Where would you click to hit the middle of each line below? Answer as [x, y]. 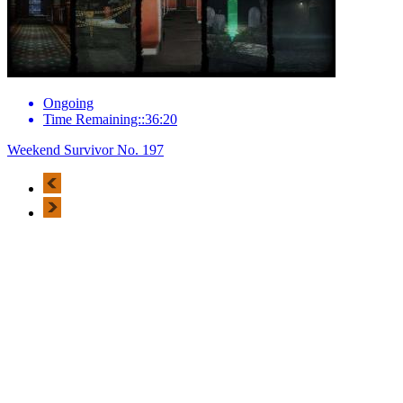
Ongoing [68, 103]
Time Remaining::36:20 [110, 119]
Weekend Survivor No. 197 [85, 149]
